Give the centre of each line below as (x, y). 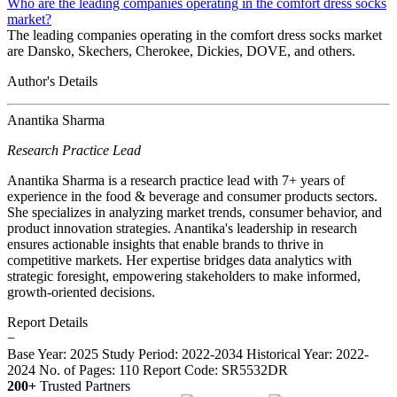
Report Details (47, 322)
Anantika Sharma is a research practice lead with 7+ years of (176, 180)
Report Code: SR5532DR (215, 370)
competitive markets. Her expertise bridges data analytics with (179, 260)
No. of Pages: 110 (89, 370)
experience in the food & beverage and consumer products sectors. (192, 196)
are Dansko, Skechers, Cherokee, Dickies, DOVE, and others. (181, 51)
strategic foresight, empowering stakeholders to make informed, (184, 276)
